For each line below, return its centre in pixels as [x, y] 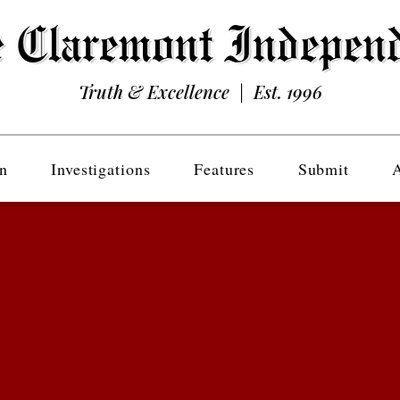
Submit [324, 169]
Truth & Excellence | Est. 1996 [200, 92]
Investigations [101, 169]
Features [225, 169]
